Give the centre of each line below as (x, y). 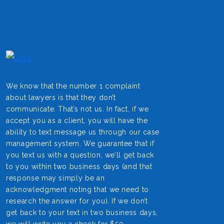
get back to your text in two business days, (82, 212)
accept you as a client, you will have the (77, 120)
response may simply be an (55, 178)
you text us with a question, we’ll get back (80, 155)
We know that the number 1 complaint (73, 86)
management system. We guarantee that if (80, 143)
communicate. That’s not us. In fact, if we (77, 109)
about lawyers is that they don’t (61, 97)
